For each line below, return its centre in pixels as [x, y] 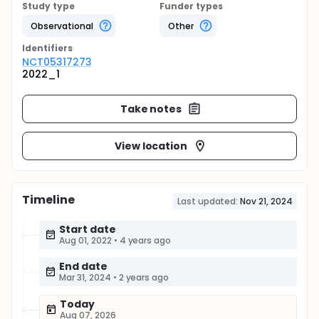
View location [151, 146]
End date [83, 266]
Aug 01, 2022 [85, 240]
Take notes [151, 109]
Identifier [45, 48]
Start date [88, 229]
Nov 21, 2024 [266, 201]
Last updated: [208, 201]
